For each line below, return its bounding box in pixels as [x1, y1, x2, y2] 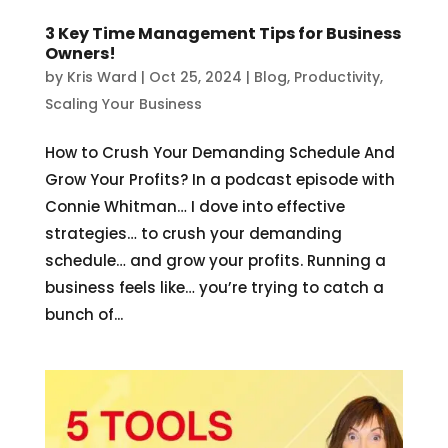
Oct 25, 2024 [148, 67, 242, 88]
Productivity [293, 67, 380, 88]
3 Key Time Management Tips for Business [44, 22, 401, 46]
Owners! [44, 42, 116, 66]
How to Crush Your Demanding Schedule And [44, 142, 395, 164]
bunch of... [44, 304, 123, 326]
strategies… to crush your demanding [44, 223, 342, 245]
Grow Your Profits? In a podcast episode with [44, 169, 395, 191]
